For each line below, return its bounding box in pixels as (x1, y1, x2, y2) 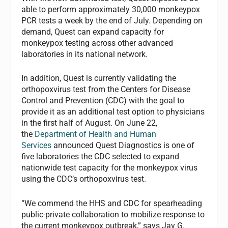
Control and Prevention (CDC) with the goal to (21, 96, 185, 106)
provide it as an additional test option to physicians (21, 107, 205, 117)
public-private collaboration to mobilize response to (21, 209, 205, 219)
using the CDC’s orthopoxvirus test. (21, 174, 147, 184)
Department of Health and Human (35, 129, 157, 139)
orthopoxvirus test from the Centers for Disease (21, 84, 191, 95)
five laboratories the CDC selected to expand (21, 152, 180, 162)
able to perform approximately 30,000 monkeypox (21, 4, 201, 14)
